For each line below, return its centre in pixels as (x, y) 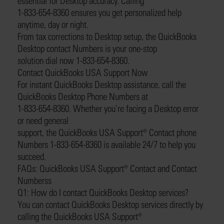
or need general (43, 120)
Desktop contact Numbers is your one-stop (87, 48)
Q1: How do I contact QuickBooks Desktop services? (103, 192)
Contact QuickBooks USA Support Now (83, 72)
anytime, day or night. (53, 24)
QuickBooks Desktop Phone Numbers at (83, 96)
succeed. (32, 156)
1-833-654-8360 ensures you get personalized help (99, 12)
